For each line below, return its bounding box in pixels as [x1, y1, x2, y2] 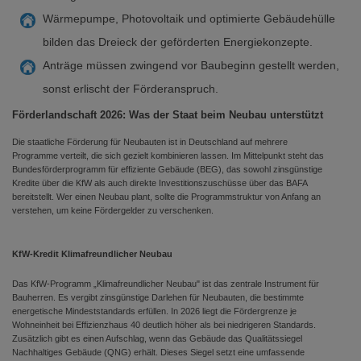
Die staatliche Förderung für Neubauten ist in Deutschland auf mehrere [12, 137, 288, 147]
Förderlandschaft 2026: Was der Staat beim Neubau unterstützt [12, 109, 323, 121]
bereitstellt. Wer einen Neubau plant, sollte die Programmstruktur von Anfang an [12, 192, 321, 201]
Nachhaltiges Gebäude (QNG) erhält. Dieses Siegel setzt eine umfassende [12, 347, 305, 357]
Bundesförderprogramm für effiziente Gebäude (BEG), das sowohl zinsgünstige [12, 164, 322, 174]
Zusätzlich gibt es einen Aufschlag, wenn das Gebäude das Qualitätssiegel [12, 334, 302, 343]
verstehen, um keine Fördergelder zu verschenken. [12, 205, 214, 215]
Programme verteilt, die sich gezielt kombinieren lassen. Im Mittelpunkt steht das [12, 151, 324, 160]
